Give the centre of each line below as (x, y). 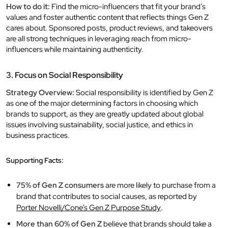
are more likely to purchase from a (160, 185)
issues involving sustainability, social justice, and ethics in (99, 124)
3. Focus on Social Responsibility (65, 75)
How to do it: (28, 6)
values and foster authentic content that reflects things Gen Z (107, 17)
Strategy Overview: (40, 92)
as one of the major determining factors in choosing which (102, 103)
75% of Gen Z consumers (60, 185)
